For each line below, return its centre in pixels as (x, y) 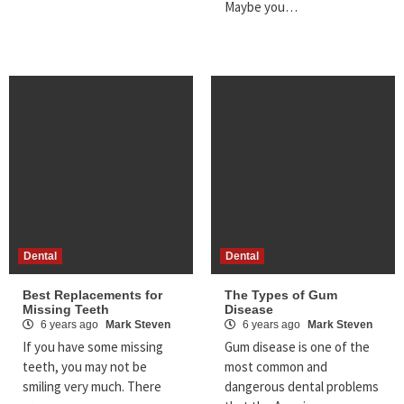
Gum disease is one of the (297, 347)
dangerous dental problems (302, 387)
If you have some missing (93, 347)
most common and (276, 367)
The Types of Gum (281, 295)
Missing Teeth (66, 310)
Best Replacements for (92, 295)
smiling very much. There (92, 387)
